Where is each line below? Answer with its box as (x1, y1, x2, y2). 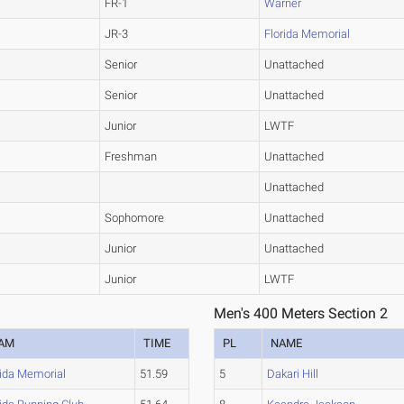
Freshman (105, 150, 158, 164)
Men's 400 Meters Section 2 (214, 305, 389, 323)
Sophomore (105, 211, 165, 225)
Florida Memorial (264, 27, 351, 41)
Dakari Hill (267, 367, 319, 381)
